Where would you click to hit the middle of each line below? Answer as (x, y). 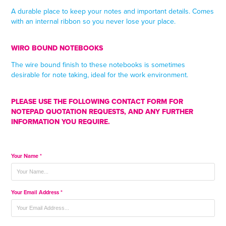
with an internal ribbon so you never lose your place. (94, 21)
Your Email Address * (37, 192)
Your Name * (27, 156)
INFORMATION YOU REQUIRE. (61, 121)
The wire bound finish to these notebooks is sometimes (98, 64)
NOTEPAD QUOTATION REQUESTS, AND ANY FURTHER (102, 111)
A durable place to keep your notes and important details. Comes (113, 11)
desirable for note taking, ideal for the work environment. (100, 74)
